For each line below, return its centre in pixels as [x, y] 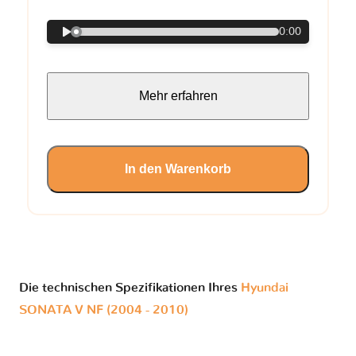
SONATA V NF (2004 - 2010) [104, 310]
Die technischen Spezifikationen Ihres [130, 288]
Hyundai [265, 288]
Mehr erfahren [178, 96]
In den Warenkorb [178, 169]
